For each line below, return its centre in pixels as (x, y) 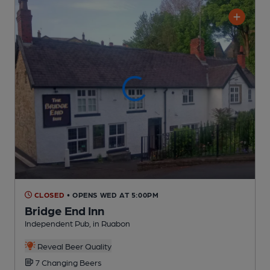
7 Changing (57, 262)
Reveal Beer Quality (73, 246)
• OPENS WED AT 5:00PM (113, 194)
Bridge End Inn (64, 210)
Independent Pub (57, 223)
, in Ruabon (110, 223)
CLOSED (49, 194)
